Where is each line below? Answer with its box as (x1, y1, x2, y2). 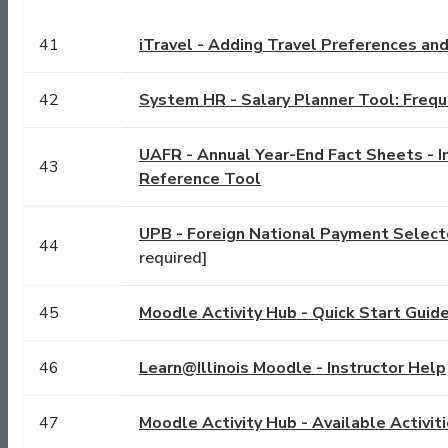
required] (139, 247, 207, 270)
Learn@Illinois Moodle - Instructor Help (139, 357, 446, 380)
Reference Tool (139, 168, 261, 191)
